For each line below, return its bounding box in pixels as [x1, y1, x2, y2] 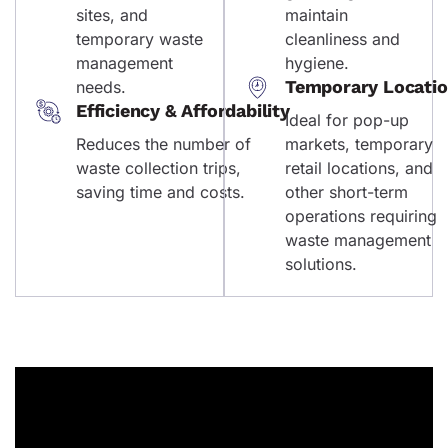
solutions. [285, 253, 357, 274]
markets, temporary [285, 133, 433, 154]
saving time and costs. [76, 181, 245, 202]
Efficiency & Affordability [76, 99, 290, 121]
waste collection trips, [76, 157, 241, 178]
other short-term [285, 181, 408, 202]
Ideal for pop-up [285, 109, 409, 130]
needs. [76, 76, 126, 97]
